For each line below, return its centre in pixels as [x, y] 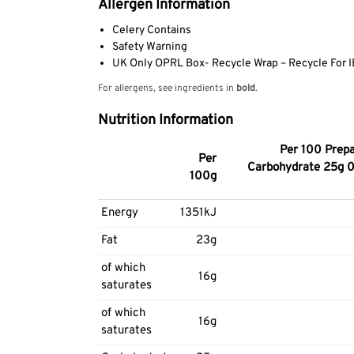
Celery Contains [151, 31]
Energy [119, 213]
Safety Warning [149, 47]
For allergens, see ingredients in [167, 89]
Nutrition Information [165, 121]
